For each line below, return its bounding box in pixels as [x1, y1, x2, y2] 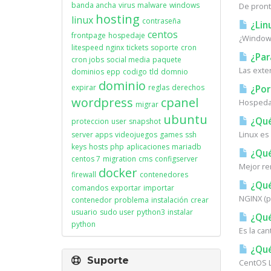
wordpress [71, 94, 133, 111]
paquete [152, 54, 181, 65]
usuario [71, 207, 97, 217]
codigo [123, 67, 147, 77]
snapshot [129, 116, 161, 126]
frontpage [71, 30, 106, 41]
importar [143, 183, 174, 193]
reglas [148, 82, 169, 93]
